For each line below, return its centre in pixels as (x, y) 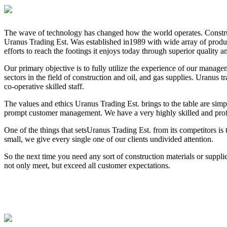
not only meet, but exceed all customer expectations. (87, 165)
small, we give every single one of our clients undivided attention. (109, 139)
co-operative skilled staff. (44, 86)
